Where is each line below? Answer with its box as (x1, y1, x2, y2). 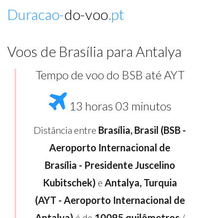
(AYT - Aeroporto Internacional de (35, 194, 185, 206)
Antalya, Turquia (104, 177, 177, 188)
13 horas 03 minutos (66, 99, 171, 113)
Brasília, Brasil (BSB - (98, 124, 186, 136)
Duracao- (7, 5, 64, 23)
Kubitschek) (42, 177, 96, 188)
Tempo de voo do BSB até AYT (35, 68, 184, 82)
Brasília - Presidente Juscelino (44, 159, 175, 171)
